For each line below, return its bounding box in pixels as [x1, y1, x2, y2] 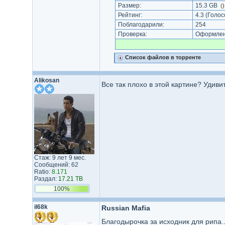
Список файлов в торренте [125, 54, 201, 60]
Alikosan [34, 77, 59, 84]
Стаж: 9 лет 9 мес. [34, 154, 86, 161]
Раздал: [34, 175, 58, 182]
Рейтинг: [116, 12, 144, 19]
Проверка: [116, 31, 149, 38]
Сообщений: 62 [34, 161, 78, 168]
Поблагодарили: [116, 21, 166, 28]
